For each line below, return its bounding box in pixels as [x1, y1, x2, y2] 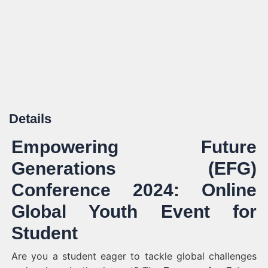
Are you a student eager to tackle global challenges [11, 250, 257, 262]
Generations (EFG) [11, 159, 257, 178]
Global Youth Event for [11, 202, 257, 221]
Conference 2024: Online [11, 180, 257, 200]
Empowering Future [11, 137, 257, 157]
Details [9, 111, 51, 126]
